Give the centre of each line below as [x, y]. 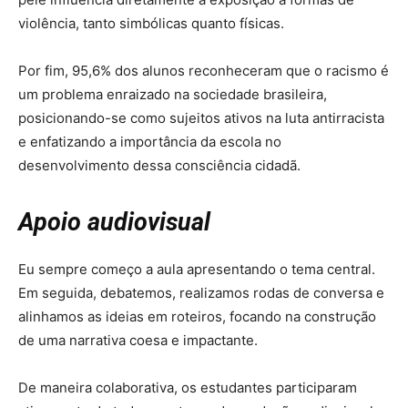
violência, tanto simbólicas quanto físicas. [151, 24]
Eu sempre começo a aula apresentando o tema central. [197, 270]
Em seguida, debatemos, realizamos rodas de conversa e [201, 293]
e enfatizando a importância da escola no [150, 142]
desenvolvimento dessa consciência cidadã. [159, 166]
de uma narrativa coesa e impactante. [140, 341]
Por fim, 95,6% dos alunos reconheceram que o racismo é [204, 71]
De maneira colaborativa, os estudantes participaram [188, 388]
